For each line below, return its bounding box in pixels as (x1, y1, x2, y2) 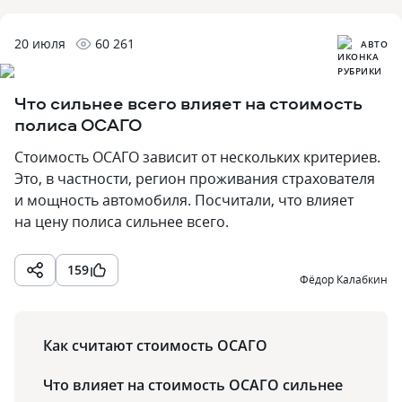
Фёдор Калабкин (309, 272, 388, 286)
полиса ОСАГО (14, 112, 142, 136)
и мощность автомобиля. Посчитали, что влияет (14, 190, 354, 210)
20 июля (14, 35, 66, 52)
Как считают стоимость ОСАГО (43, 336, 267, 355)
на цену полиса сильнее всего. (14, 212, 229, 232)
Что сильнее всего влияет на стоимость (14, 91, 363, 115)
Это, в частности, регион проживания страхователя (14, 169, 375, 188)
